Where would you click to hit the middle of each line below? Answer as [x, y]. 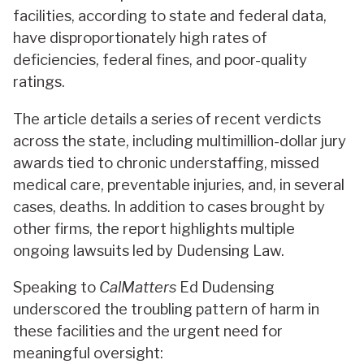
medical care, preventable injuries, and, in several [179, 184]
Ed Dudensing [225, 288]
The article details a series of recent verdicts [167, 119]
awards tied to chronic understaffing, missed [166, 162]
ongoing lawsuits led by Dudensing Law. [149, 250]
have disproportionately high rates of [140, 38]
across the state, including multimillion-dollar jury [180, 141]
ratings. [39, 82]
